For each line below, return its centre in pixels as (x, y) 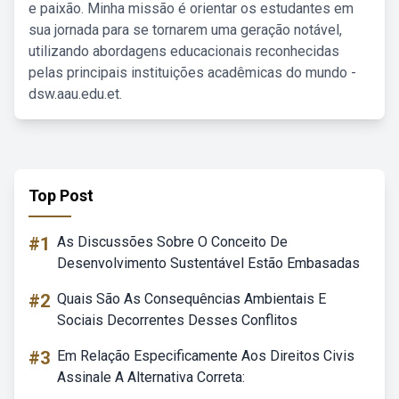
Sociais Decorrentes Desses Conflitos (177, 320)
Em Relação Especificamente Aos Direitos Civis (206, 356)
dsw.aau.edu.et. (75, 94)
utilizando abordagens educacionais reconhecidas (184, 51)
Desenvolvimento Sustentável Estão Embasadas (208, 263)
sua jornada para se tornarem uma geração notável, (185, 30)
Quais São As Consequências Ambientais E (191, 299)
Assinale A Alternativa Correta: (151, 377)
